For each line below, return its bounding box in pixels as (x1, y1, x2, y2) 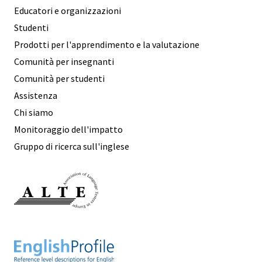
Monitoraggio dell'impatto (14, 123, 123, 135)
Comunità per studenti (14, 72, 105, 84)
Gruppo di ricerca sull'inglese (14, 140, 129, 152)
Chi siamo (14, 106, 53, 118)
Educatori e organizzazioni (14, 4, 121, 16)
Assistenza (14, 89, 57, 101)
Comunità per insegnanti (14, 55, 114, 67)
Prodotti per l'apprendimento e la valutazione (14, 38, 199, 50)
